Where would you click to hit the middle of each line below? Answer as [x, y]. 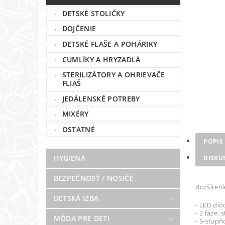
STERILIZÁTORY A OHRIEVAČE [114, 75]
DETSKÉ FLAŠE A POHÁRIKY [110, 44]
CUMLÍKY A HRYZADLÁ [101, 59]
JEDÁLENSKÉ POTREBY [101, 98]
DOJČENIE [79, 29]
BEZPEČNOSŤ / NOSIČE [93, 178]
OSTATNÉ [79, 129]
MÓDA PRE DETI [81, 218]
